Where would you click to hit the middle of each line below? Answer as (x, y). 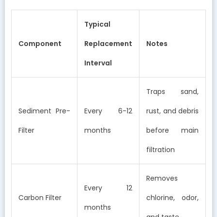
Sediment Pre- (44, 111)
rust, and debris (172, 111)
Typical (97, 24)
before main (172, 130)
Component (40, 43)
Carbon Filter (40, 197)
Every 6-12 (108, 111)
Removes (162, 178)
